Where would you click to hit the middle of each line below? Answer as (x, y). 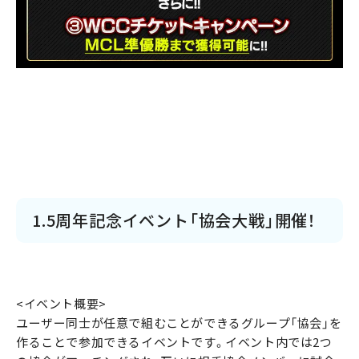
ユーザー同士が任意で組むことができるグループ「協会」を (179, 323)
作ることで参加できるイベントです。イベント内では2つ (174, 343)
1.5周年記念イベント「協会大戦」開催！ (174, 220)
